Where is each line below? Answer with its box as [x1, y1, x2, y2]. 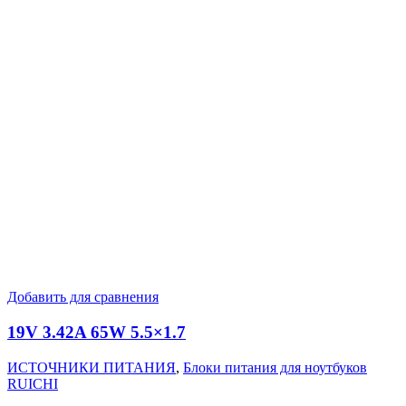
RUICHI [7, 375, 58, 391]
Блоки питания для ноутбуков [183, 359, 367, 375]
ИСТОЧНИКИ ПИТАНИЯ [7, 359, 176, 375]
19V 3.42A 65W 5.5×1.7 [7, 322, 186, 342]
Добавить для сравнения [7, 289, 159, 305]
